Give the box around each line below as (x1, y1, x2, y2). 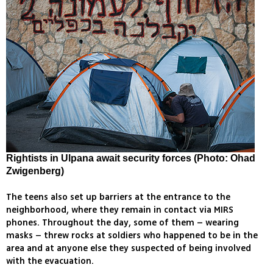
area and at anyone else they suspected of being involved (6, 242, 251, 255)
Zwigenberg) (6, 166, 64, 177)
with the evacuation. (6, 255, 94, 268)
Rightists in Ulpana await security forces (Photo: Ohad (6, 153, 255, 164)
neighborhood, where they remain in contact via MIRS (6, 204, 233, 217)
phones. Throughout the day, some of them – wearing (6, 216, 239, 230)
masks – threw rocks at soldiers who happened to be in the (6, 229, 258, 243)
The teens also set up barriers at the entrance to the (6, 191, 230, 204)
